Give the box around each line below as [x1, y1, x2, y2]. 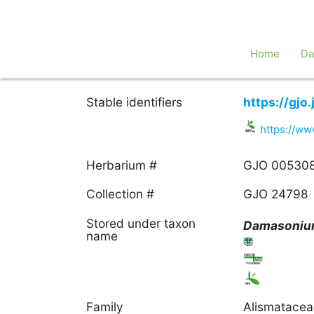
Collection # [86, 186, 155, 202]
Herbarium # [86, 158, 158, 172]
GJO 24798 [243, 186, 309, 202]
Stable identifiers [86, 94, 183, 109]
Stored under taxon [86, 215, 196, 231]
